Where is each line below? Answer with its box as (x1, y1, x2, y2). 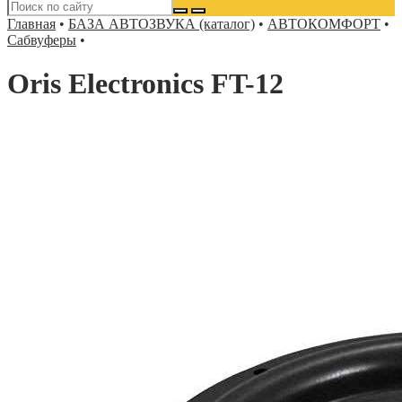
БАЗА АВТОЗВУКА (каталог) (68, 16, 255, 31)
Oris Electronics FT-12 (7, 67, 284, 100)
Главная (7, 16, 56, 31)
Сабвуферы (7, 32, 76, 48)
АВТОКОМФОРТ (267, 16, 380, 31)
